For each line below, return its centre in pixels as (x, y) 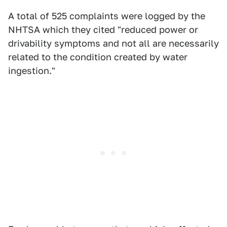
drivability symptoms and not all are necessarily (113, 43)
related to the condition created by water (98, 57)
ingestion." (32, 71)
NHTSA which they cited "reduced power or (103, 30)
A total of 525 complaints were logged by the (107, 16)
